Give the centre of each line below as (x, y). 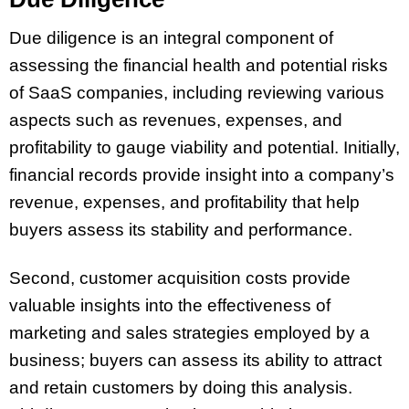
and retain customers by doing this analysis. (181, 388)
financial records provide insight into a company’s (202, 175)
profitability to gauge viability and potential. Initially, (204, 148)
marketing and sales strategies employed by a (189, 333)
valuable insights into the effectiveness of (170, 306)
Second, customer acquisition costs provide (180, 278)
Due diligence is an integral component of (171, 38)
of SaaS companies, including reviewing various (197, 93)
